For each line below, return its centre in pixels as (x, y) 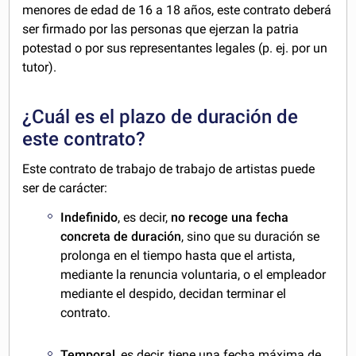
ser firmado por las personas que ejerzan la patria (161, 29)
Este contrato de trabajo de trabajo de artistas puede (169, 169)
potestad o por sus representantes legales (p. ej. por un (175, 48)
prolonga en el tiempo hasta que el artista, (178, 255)
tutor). (40, 68)
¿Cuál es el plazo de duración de (161, 117)
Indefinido (89, 217)
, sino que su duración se (251, 236)
